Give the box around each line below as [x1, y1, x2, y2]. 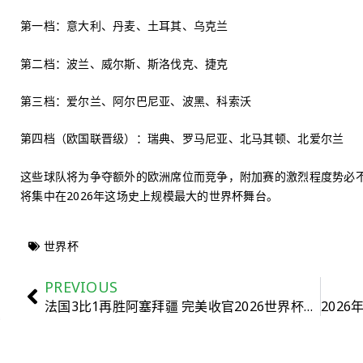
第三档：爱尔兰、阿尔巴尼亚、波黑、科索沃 [20, 92, 252, 109]
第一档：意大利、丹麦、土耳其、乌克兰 [20, 18, 228, 34]
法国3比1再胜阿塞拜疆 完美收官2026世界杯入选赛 [303, 297, 313, 316]
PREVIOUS [45, 277, 118, 297]
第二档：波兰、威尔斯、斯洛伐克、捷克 [20, 55, 228, 71]
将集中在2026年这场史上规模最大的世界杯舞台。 [20, 187, 279, 203]
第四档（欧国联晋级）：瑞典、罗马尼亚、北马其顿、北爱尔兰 [20, 130, 344, 147]
